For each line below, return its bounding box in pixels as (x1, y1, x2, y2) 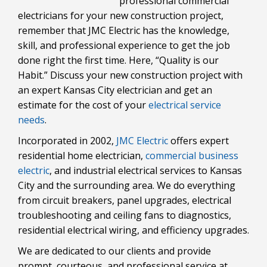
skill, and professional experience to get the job (18, 39, 230, 52)
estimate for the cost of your (18, 98, 148, 111)
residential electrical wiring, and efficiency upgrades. (18, 223, 249, 237)
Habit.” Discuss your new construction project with (18, 69, 243, 82)
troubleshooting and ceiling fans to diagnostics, (18, 209, 231, 222)
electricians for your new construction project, (18, 9, 223, 22)
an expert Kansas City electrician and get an (18, 83, 212, 97)
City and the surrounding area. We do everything (18, 179, 235, 192)
